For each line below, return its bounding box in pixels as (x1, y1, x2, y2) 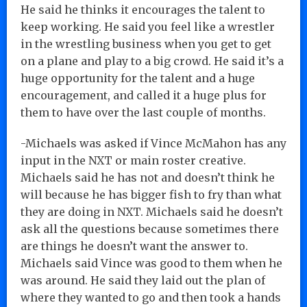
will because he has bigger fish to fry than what (21, 187, 282, 201)
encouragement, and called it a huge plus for (21, 88, 267, 102)
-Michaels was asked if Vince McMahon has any (21, 136, 286, 150)
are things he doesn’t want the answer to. (21, 238, 248, 253)
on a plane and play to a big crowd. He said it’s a (21, 53, 284, 68)
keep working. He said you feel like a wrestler (21, 19, 275, 34)
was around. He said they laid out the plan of (21, 273, 265, 287)
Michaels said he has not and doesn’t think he (21, 170, 275, 184)
